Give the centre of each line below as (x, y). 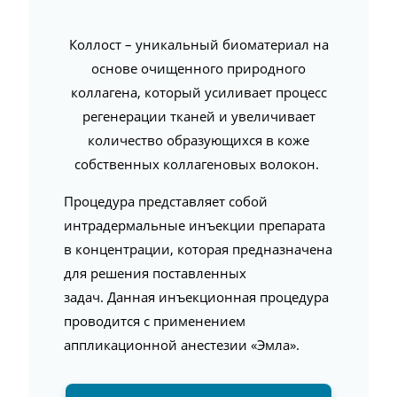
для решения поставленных (155, 273)
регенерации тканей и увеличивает (198, 116)
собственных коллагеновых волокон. (198, 164)
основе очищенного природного (198, 68)
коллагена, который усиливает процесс (198, 92)
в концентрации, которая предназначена (198, 249)
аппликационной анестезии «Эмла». (183, 345)
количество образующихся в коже (198, 140)
